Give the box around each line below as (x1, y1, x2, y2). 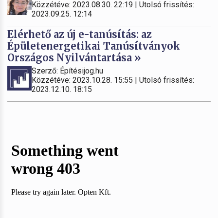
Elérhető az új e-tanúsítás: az (7, 28, 152, 40)
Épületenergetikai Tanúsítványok (7, 39, 180, 52)
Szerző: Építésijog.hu (32, 66, 103, 75)
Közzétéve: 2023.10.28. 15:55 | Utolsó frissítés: (32, 75, 194, 85)
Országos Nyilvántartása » (7, 51, 141, 64)
